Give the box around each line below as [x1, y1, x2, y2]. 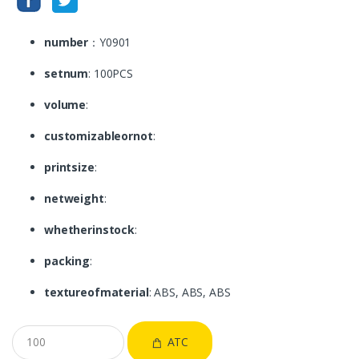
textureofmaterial [44, 284, 149, 300]
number [44, 34, 89, 50]
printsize [44, 159, 95, 175]
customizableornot [44, 127, 153, 143]
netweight [44, 190, 104, 206]
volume [44, 96, 87, 112]
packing [44, 252, 91, 268]
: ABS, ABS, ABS [148, 284, 231, 300]
